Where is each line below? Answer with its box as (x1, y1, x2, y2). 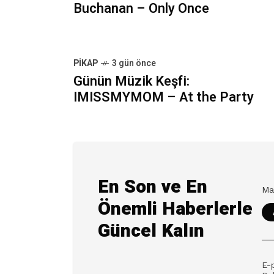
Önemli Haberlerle (98, 196, 253, 223)
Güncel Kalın (98, 218, 204, 245)
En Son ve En (98, 174, 207, 201)
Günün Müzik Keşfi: (73, 72, 190, 91)
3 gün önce (112, 57, 156, 70)
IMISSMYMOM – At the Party (73, 87, 254, 107)
